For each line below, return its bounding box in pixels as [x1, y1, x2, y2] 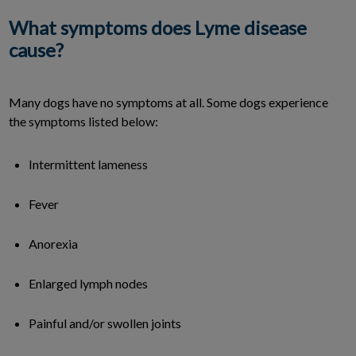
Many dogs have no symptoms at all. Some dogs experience [9, 94, 328, 110]
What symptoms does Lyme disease [9, 15, 307, 39]
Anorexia [29, 235, 78, 251]
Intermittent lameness [29, 156, 148, 172]
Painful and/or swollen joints [29, 315, 181, 331]
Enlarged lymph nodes [29, 275, 148, 291]
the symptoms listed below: [9, 113, 158, 129]
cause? [9, 37, 64, 61]
